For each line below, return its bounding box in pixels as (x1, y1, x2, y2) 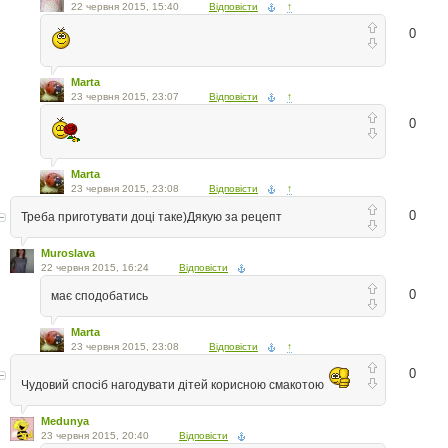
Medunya (41, 414, 89, 427)
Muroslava (41, 246, 95, 259)
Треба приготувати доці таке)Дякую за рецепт (21, 209, 282, 224)
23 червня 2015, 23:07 (71, 90, 179, 102)
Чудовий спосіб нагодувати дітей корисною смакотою (21, 377, 327, 392)
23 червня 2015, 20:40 (41, 429, 149, 441)
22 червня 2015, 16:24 (41, 261, 149, 273)
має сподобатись (51, 288, 148, 303)
